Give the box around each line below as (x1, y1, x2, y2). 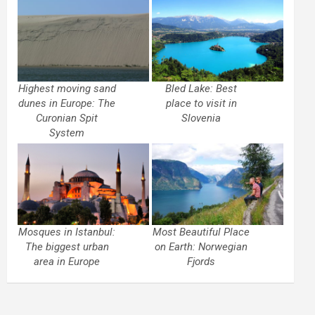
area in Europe (34, 255, 101, 269)
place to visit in (165, 96, 237, 110)
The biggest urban (25, 240, 109, 254)
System (49, 126, 85, 139)
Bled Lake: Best (165, 82, 238, 95)
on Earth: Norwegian (155, 240, 248, 254)
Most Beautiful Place (153, 226, 250, 239)
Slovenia (181, 111, 221, 124)
